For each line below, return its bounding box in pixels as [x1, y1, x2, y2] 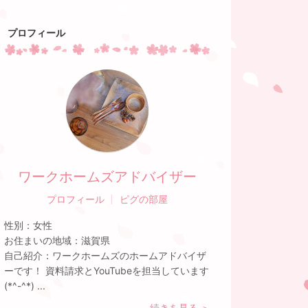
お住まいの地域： [4, 234, 81, 246]
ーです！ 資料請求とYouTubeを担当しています [4, 265, 209, 276]
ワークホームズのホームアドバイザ [52, 250, 206, 261]
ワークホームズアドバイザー [18, 168, 197, 185]
